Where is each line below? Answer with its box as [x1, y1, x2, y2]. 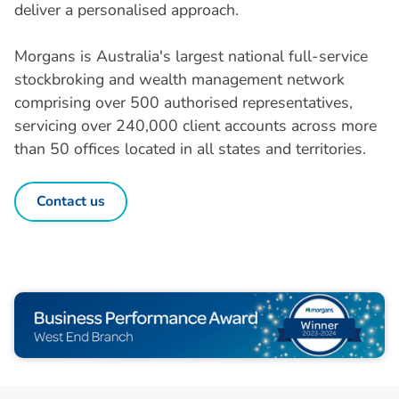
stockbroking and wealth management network [13, 69, 345, 91]
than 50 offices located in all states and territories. [13, 138, 366, 160]
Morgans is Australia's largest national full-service [13, 45, 368, 68]
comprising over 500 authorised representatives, [13, 92, 353, 114]
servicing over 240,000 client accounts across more [13, 115, 377, 137]
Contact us [37, 191, 106, 212]
